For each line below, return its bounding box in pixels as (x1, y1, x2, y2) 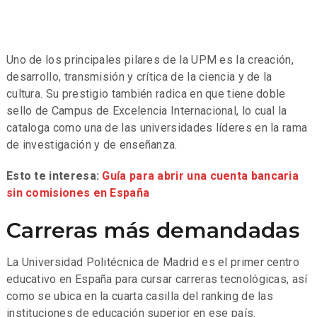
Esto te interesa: (6, 168, 103, 183)
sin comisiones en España (6, 185, 150, 200)
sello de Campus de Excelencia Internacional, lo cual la (6, 103, 287, 117)
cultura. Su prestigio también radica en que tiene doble (6, 86, 286, 100)
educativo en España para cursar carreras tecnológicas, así (6, 272, 308, 286)
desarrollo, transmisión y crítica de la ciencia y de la (6, 69, 272, 83)
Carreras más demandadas (6, 217, 300, 243)
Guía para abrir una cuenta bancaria (102, 168, 299, 183)
